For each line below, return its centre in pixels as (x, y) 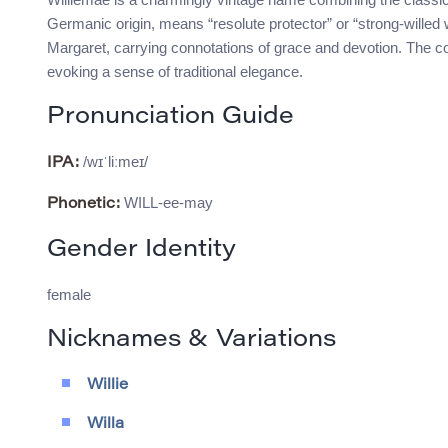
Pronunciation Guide (170, 117)
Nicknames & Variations (191, 340)
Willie (107, 386)
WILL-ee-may (166, 203)
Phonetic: (83, 205)
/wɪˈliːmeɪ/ (113, 162)
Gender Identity (141, 250)
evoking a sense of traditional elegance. (175, 72)
